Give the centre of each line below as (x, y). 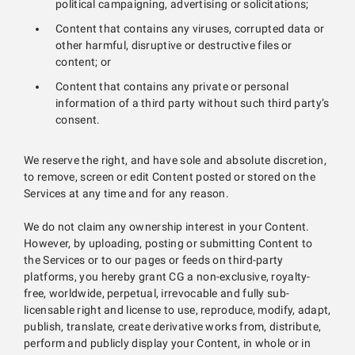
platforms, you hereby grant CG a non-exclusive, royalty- (167, 277)
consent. (78, 120)
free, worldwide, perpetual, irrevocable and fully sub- (157, 294)
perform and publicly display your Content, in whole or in (168, 344)
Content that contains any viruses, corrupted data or (190, 29)
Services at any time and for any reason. (127, 194)
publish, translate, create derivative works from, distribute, (173, 327)
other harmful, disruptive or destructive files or (174, 46)
